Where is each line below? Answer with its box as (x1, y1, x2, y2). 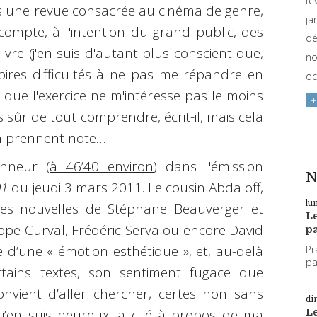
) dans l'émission (154, 157, 263, 176)
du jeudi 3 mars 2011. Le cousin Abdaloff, (8, 178, 264, 197)
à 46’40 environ (50, 157, 154, 176)
